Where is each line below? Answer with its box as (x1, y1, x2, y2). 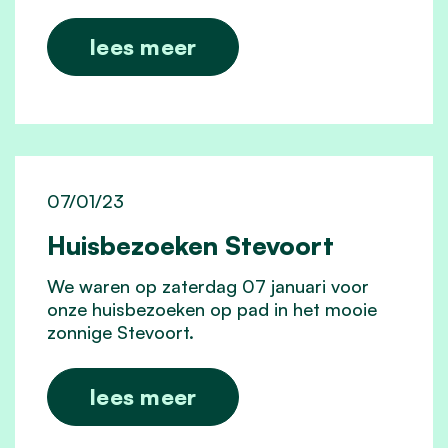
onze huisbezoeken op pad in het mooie (47, 297, 377, 320)
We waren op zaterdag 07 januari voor (47, 274, 369, 297)
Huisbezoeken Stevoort (47, 228, 334, 261)
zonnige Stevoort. (47, 320, 194, 343)
